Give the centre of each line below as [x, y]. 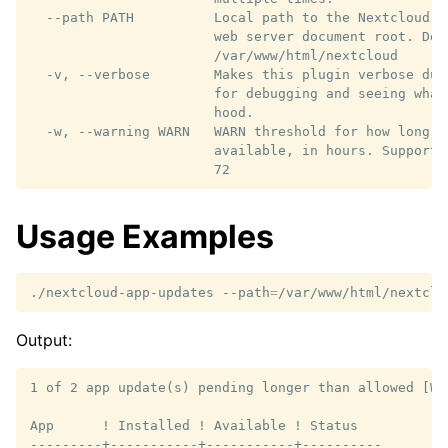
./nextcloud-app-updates [122, 293]
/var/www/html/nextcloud [214, 56]
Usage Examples [145, 237]
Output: [44, 340]
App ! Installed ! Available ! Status [194, 426]
